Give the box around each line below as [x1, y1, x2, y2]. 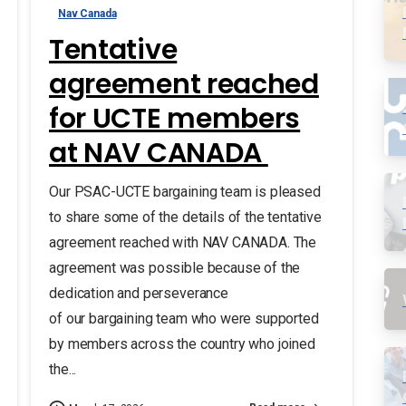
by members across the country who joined [48, 334, 315, 353]
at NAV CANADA [48, 133, 268, 172]
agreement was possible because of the [48, 258, 301, 276]
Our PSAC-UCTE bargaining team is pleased [48, 182, 321, 200]
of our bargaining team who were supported [48, 309, 319, 327]
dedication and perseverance [48, 284, 228, 302]
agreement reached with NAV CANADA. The [48, 233, 316, 251]
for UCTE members [48, 99, 301, 138]
